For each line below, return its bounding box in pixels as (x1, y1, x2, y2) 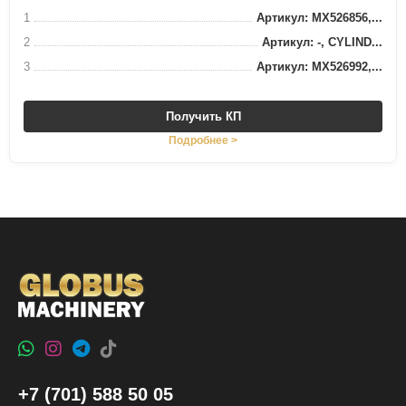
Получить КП (165, 110, 241, 123)
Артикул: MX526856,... (256, 11, 382, 24)
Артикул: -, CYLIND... (262, 35, 382, 49)
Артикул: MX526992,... (256, 60, 382, 73)
